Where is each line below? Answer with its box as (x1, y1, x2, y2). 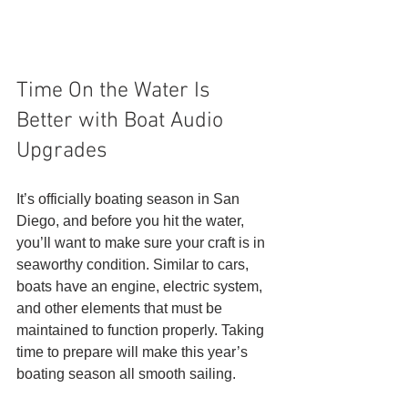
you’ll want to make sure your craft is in (16, 234, 269, 250)
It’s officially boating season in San (16, 190, 243, 207)
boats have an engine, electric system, (16, 278, 266, 294)
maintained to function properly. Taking (16, 321, 268, 338)
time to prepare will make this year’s (16, 343, 251, 360)
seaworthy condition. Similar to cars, (16, 256, 252, 272)
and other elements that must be (16, 300, 226, 316)
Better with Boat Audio (16, 107, 229, 134)
